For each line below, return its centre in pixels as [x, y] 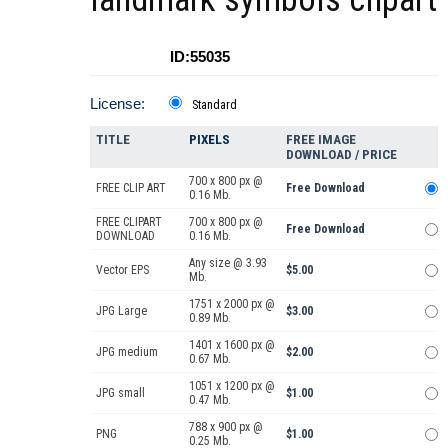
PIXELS [209, 139]
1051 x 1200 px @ [232, 385]
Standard [214, 104]
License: [117, 103]
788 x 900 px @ [226, 426]
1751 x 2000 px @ [232, 303]
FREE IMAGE [321, 139]
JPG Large [121, 310]
